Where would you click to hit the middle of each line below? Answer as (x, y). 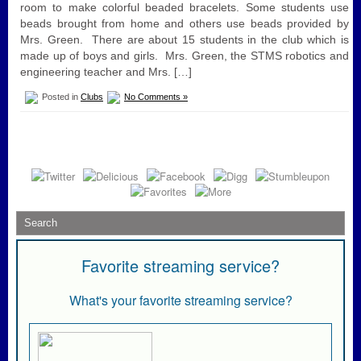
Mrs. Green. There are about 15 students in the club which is (185, 39)
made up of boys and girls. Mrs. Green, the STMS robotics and (185, 55)
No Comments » (156, 96)
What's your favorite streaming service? (180, 300)
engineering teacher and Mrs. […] (106, 71)
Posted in (60, 96)
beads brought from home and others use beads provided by (185, 23)
